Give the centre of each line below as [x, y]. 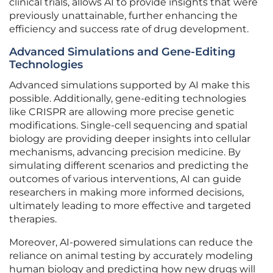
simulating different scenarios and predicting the [129, 166]
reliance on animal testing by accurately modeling [131, 256]
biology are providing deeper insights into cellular [130, 139]
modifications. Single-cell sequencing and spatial [128, 126]
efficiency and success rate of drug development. [129, 29]
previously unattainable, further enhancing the [123, 16]
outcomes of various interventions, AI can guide [125, 179]
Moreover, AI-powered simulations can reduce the [131, 243]
